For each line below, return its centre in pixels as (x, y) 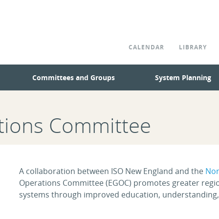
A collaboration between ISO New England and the (112, 171)
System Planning (183, 77)
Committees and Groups (74, 77)
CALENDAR (146, 47)
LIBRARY (193, 47)
